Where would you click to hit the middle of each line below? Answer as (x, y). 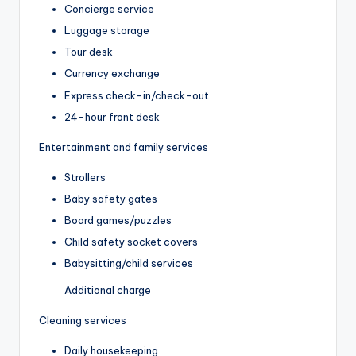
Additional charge (108, 290)
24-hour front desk (112, 116)
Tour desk (89, 52)
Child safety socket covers (131, 241)
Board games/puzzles (118, 220)
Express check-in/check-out (137, 95)
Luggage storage (107, 31)
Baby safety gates (111, 198)
